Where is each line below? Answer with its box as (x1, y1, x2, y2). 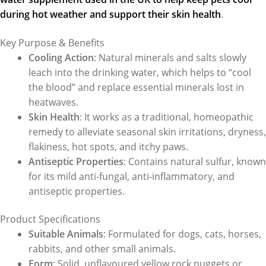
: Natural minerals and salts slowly (94, 50, 246, 64)
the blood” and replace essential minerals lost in (28, 80, 244, 94)
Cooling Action (28, 50, 94, 64)
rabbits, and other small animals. (28, 242, 176, 256)
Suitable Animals (28, 227, 103, 241)
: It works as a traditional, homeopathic (80, 110, 254, 123)
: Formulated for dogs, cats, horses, (103, 227, 261, 241)
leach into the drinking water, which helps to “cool (28, 65, 251, 79)
